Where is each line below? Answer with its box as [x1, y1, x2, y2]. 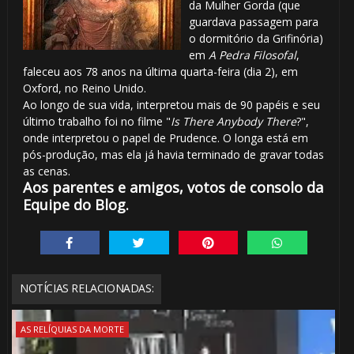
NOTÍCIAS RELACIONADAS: [19, 281, 154, 296]
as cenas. [22, 163, 70, 179]
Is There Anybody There [170, 113, 296, 129]
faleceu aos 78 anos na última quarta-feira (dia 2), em [22, 63, 298, 79]
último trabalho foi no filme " [22, 113, 171, 129]
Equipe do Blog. [22, 194, 129, 214]
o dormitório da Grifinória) [188, 30, 323, 46]
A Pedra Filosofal [208, 47, 296, 62]
